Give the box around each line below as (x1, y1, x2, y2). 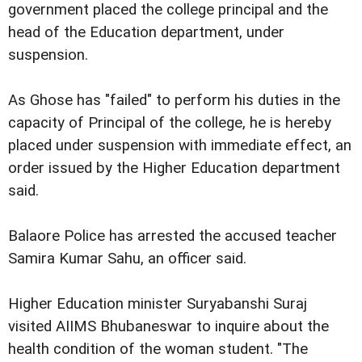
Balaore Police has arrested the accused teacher (8, 226, 337, 245)
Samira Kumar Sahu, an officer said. (8, 249, 246, 267)
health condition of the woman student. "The (8, 340, 308, 358)
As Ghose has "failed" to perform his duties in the (8, 90, 340, 109)
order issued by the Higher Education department (8, 158, 340, 177)
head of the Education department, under (8, 23, 284, 41)
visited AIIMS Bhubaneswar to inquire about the (8, 318, 329, 335)
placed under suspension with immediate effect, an (8, 136, 351, 154)
